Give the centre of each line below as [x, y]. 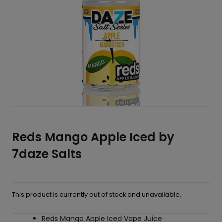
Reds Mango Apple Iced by [93, 137]
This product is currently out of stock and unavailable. [97, 194]
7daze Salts [47, 154]
